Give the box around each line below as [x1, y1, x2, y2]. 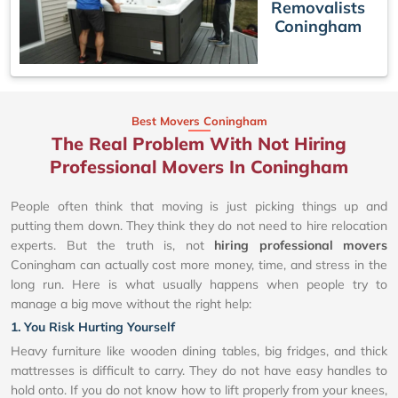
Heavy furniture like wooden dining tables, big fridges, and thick [11, 343, 387, 360]
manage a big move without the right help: [11, 296, 251, 313]
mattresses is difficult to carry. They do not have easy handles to [11, 362, 387, 379]
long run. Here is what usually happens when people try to [11, 276, 387, 293]
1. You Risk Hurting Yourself [11, 319, 175, 336]
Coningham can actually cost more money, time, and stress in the [11, 257, 387, 274]
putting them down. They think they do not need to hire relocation [11, 218, 387, 235]
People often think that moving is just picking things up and [11, 198, 387, 215]
